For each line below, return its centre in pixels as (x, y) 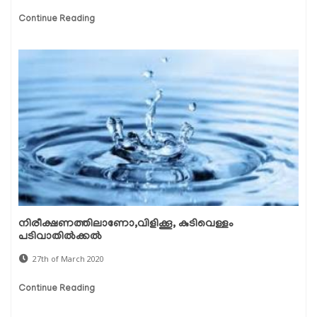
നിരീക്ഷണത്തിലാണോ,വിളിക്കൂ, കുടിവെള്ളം (126, 225)
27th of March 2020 (68, 259)
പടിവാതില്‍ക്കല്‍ (60, 237)
